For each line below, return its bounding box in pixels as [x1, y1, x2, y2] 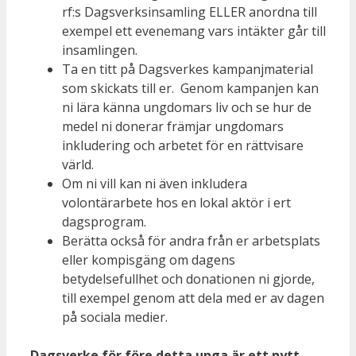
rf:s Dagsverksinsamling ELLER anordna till [62, 3, 317, 21]
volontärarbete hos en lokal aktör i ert [62, 194, 291, 212]
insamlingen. [62, 41, 137, 60]
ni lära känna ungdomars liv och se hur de [62, 99, 311, 117]
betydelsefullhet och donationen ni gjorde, [62, 270, 315, 288]
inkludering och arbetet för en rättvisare [62, 137, 304, 155]
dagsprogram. [62, 213, 146, 231]
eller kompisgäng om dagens [62, 251, 235, 269]
